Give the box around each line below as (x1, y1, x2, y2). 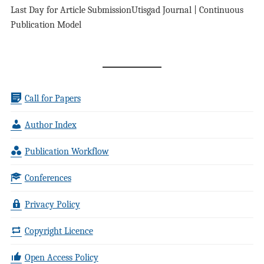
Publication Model (10, 19, 81, 30)
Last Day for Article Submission (10, 5, 131, 15)
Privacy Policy (24, 199, 80, 210)
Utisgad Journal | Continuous (131, 5, 243, 15)
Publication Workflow (24, 146, 109, 157)
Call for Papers (24, 93, 81, 104)
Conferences (24, 173, 71, 183)
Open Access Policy (24, 252, 98, 263)
